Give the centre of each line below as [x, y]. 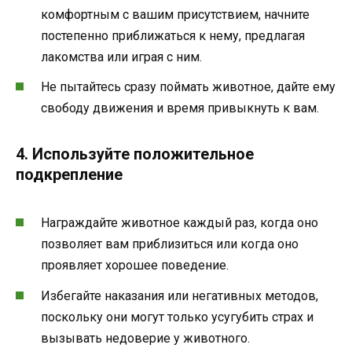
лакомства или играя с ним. [121, 57]
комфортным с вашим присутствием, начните [175, 15]
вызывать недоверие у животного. [145, 338]
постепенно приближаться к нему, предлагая [173, 36]
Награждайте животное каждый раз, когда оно [180, 223]
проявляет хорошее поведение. [135, 266]
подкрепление [69, 175]
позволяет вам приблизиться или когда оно [170, 244]
